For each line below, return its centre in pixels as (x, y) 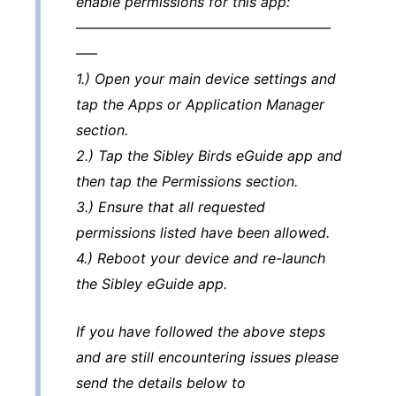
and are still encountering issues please (207, 358)
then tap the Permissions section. (187, 181)
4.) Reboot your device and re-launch (201, 258)
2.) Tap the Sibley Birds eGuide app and (209, 155)
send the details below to (161, 383)
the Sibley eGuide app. (152, 283)
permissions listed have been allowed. (203, 232)
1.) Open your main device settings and (206, 78)
